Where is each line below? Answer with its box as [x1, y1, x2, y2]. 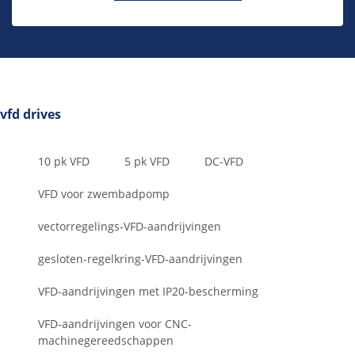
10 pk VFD [38, 154, 90, 170]
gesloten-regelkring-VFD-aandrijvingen [38, 251, 242, 267]
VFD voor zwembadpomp [38, 186, 170, 202]
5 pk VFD [124, 154, 170, 170]
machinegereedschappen [38, 333, 174, 349]
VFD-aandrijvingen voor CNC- [38, 316, 192, 332]
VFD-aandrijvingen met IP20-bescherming [38, 284, 258, 300]
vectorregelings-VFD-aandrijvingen [38, 219, 221, 235]
